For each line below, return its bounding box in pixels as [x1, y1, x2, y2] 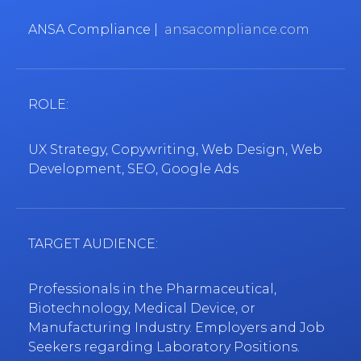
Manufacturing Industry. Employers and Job [28, 320, 325, 336]
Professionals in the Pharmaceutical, [28, 281, 276, 297]
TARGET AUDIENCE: [28, 236, 158, 252]
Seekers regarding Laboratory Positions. [28, 339, 300, 355]
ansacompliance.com [164, 22, 309, 38]
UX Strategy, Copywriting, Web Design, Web [28, 142, 322, 158]
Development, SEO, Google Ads [28, 161, 239, 177]
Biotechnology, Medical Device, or [28, 301, 255, 317]
